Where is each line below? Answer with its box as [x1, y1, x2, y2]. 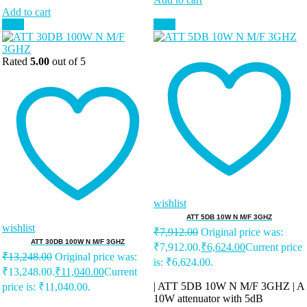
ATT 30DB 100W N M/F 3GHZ [31, 237, 125, 245]
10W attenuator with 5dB [153, 292, 263, 304]
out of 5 [49, 55, 86, 67]
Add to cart [2, 5, 51, 18]
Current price [245, 241, 302, 253]
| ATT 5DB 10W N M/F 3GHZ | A [153, 280, 304, 292]
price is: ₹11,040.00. [2, 280, 90, 293]
